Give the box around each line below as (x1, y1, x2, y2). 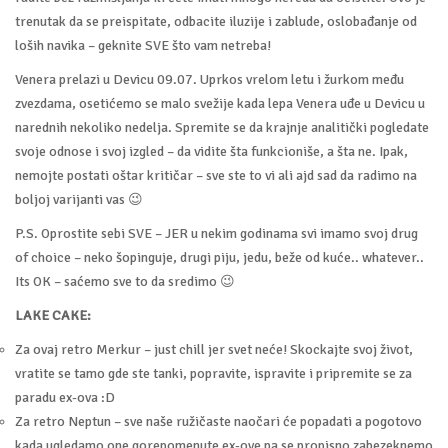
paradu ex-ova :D (15, 388, 115, 406)
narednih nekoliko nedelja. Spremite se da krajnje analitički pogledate (15, 118, 429, 136)
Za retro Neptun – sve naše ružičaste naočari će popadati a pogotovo (15, 412, 422, 430)
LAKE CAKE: (15, 306, 91, 324)
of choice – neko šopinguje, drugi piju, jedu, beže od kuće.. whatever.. (15, 248, 424, 266)
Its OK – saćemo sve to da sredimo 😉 (15, 272, 235, 290)
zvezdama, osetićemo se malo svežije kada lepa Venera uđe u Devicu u (15, 94, 425, 112)
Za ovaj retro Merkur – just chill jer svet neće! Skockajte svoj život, (15, 340, 413, 358)
